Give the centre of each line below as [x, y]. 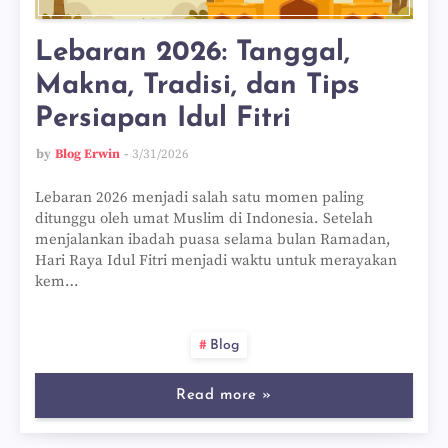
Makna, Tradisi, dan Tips [197, 86]
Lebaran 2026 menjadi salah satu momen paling [199, 197]
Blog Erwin [87, 154]
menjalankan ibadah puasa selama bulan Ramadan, [213, 239]
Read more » [224, 395]
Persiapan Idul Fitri [163, 119]
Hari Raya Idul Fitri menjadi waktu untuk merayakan [216, 260]
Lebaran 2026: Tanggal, [192, 53]
